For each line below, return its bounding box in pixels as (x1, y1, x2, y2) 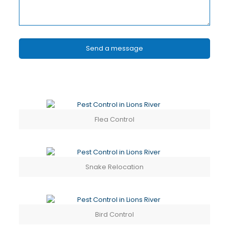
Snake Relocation (85, 162, 144, 172)
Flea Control (95, 114, 134, 124)
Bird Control (95, 210, 134, 219)
